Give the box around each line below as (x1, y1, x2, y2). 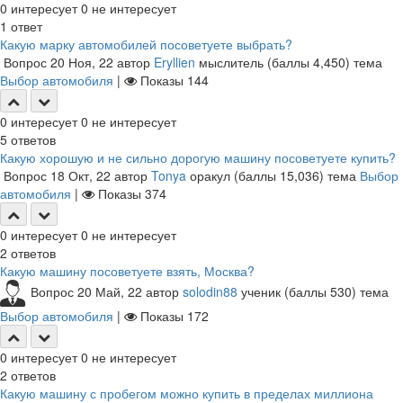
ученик (241, 282, 281, 300)
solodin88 (183, 282, 237, 300)
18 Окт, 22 (50, 166, 111, 184)
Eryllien (154, 53, 195, 71)
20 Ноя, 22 (50, 53, 113, 71)
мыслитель (199, 53, 264, 71)
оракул (190, 166, 230, 184)
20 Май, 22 (77, 282, 142, 300)
